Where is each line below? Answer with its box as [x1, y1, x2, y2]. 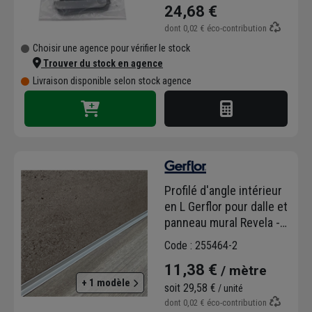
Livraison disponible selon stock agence [33, 75, 192, 86]
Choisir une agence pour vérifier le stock [33, 42, 190, 54]
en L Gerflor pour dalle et [164, 199, 288, 214]
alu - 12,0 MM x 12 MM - [164, 231, 182, 247]
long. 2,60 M [164, 247, 224, 263]
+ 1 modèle [81, 276, 132, 290]
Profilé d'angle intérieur [164, 183, 282, 198]
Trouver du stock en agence [41, 57, 163, 69]
